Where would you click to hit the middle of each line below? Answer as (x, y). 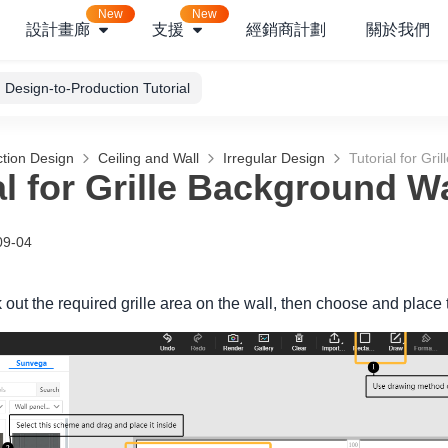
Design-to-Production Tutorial (97, 88)
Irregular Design (274, 158)
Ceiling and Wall (148, 158)
